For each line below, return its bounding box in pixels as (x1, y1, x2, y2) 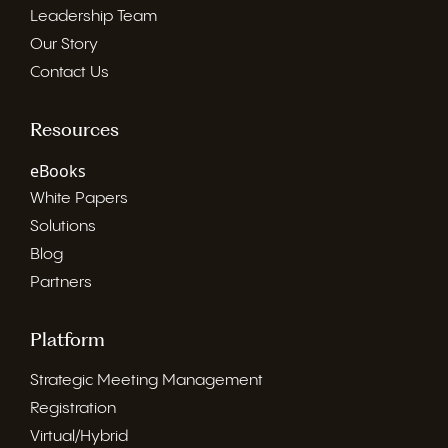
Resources (30, 117, 119, 141)
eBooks (30, 159, 86, 182)
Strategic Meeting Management (30, 371, 263, 389)
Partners (30, 273, 92, 291)
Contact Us (30, 63, 109, 81)
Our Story (30, 35, 98, 53)
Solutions (30, 217, 96, 235)
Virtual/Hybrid (30, 427, 128, 445)
